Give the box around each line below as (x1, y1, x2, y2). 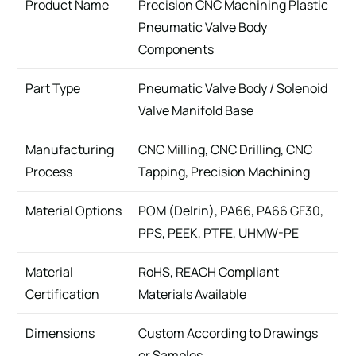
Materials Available (138, 284, 247, 303)
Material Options (25, 201, 122, 219)
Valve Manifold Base (138, 101, 254, 119)
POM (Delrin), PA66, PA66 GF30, (138, 201, 324, 219)
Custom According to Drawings (138, 323, 319, 342)
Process (25, 162, 73, 180)
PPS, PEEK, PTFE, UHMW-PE (138, 223, 300, 242)
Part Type (25, 79, 81, 97)
